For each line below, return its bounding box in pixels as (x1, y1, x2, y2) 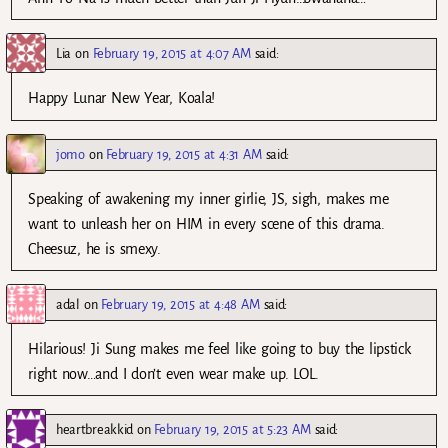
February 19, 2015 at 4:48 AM (101, 296, 260, 312)
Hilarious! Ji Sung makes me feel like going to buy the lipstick (28, 340, 411, 357)
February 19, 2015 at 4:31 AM (106, 146, 262, 162)
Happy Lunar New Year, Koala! (28, 90, 215, 107)
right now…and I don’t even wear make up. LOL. (28, 365, 320, 382)
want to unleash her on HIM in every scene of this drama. (28, 215, 385, 232)
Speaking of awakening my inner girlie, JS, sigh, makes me (28, 190, 389, 207)
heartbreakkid (56, 421, 133, 437)
